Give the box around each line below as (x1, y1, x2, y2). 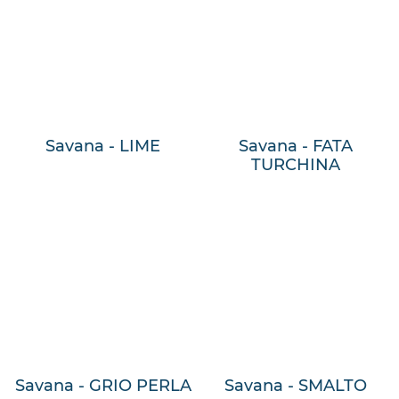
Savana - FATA (239, 136, 354, 157)
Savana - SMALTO (224, 375, 368, 395)
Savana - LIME (45, 136, 161, 157)
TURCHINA (251, 155, 341, 175)
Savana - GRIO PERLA (14, 375, 191, 395)
